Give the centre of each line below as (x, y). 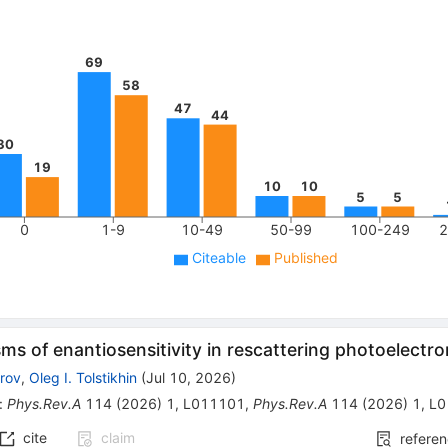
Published (306, 258)
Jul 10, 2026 (189, 378)
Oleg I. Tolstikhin (83, 378)
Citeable (219, 258)
